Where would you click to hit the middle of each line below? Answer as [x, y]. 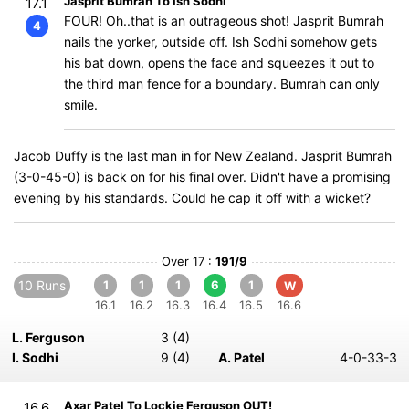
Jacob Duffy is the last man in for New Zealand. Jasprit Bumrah [203, 156]
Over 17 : [189, 261]
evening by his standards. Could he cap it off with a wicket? [192, 198]
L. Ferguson [48, 337]
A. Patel [241, 357]
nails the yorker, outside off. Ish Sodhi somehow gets [220, 42]
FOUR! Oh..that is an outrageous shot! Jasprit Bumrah [224, 21]
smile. [81, 105]
